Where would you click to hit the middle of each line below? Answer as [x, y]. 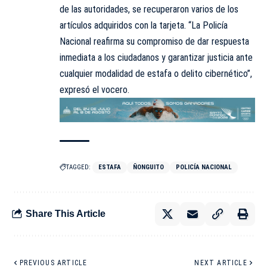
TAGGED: [78, 167]
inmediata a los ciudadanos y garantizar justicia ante [156, 58]
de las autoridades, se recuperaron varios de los [149, 10]
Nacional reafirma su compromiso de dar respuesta [154, 42]
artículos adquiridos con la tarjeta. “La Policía [144, 26]
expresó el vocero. [94, 90]
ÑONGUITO [148, 167]
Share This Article [66, 214]
